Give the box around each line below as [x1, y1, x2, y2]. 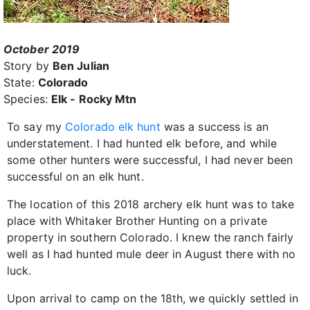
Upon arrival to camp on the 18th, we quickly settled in [7, 291, 299, 305]
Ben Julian [52, 58, 109, 73]
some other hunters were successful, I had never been [7, 152, 293, 167]
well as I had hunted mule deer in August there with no [7, 246, 296, 261]
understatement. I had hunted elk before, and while [7, 136, 277, 150]
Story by [3, 58, 53, 73]
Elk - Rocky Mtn [51, 91, 137, 106]
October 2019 [3, 42, 80, 56]
